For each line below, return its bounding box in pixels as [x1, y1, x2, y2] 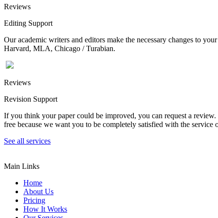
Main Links [4, 162, 39, 170]
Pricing [23, 196, 45, 204]
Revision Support [4, 94, 57, 103]
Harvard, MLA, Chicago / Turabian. [4, 44, 115, 53]
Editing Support [4, 18, 53, 27]
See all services [4, 136, 51, 145]
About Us [23, 187, 54, 196]
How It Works [23, 204, 67, 213]
